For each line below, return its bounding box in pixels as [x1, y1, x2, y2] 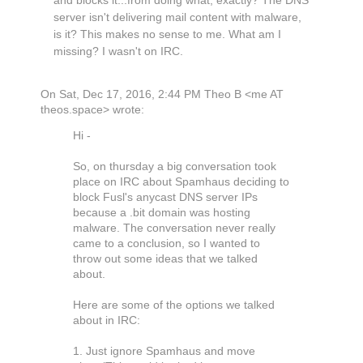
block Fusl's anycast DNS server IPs [73, 191, 258, 204]
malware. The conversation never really [73, 222, 275, 235]
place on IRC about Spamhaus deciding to [73, 176, 289, 189]
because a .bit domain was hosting [73, 207, 250, 220]
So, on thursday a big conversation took [73, 160, 276, 173]
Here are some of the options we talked [73, 299, 275, 312]
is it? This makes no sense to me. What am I [53, 28, 281, 41]
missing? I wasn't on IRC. [53, 45, 183, 58]
